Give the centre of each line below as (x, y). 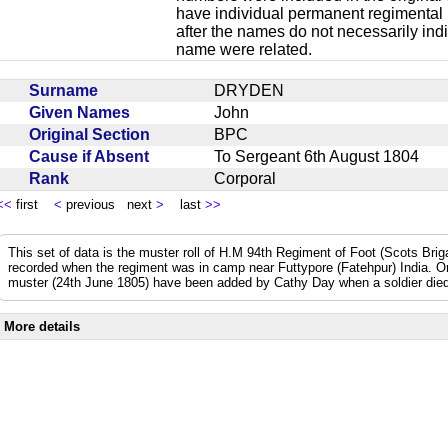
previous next (109, 204)
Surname (67, 90)
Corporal (253, 178)
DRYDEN (257, 90)
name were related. (244, 49)
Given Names (83, 112)
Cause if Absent (93, 156)
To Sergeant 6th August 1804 (324, 156)
